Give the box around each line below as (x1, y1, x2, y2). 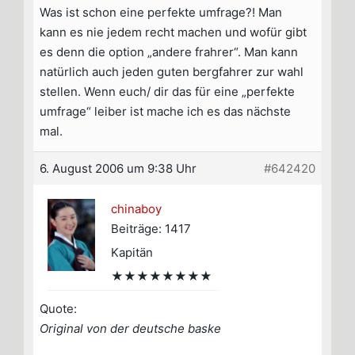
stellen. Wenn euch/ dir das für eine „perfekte (40, 84, 295, 100)
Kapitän (111, 245, 153, 261)
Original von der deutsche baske (40, 321, 221, 337)
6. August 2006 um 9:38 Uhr (40, 161, 197, 177)
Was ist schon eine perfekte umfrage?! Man (40, 5, 282, 21)
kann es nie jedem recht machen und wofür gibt (40, 25, 307, 40)
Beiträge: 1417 (111, 221, 191, 237)
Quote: (40, 301, 77, 317)
